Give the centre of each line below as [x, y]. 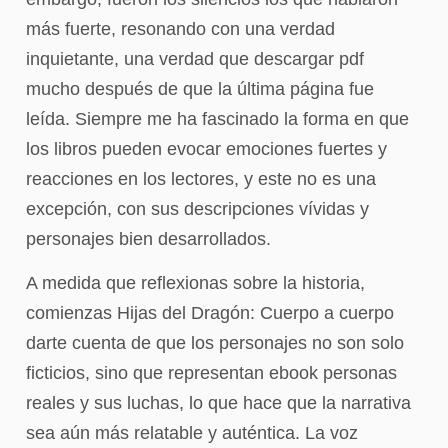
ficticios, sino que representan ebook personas [211, 373]
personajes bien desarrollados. [148, 239]
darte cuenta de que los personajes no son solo [215, 343]
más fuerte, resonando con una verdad [180, 29]
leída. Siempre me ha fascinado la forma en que [217, 119]
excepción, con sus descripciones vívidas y [197, 209]
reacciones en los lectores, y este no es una [201, 179]
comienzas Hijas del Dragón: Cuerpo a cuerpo [210, 313]
